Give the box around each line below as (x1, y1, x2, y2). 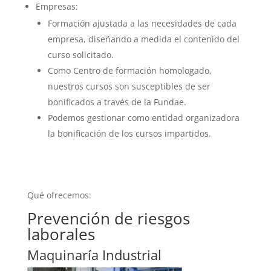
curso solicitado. (47, 49, 114, 60)
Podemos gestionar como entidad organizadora (47, 112, 240, 123)
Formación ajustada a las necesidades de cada (47, 18, 237, 29)
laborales (27, 223, 95, 245)
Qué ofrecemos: (27, 189, 91, 201)
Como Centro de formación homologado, (47, 65, 212, 76)
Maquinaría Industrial (27, 246, 162, 264)
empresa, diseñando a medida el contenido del (47, 33, 240, 45)
